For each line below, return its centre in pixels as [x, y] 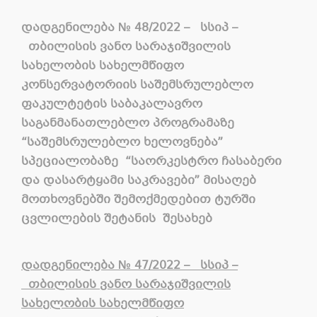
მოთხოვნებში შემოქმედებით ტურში [138, 200]
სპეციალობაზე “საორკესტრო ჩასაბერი [151, 162]
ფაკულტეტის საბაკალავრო [112, 105]
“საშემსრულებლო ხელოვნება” [122, 143]
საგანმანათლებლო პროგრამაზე [128, 124]
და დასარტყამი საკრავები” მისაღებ [139, 181]
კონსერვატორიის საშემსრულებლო [137, 86]
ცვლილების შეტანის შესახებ [117, 219]
